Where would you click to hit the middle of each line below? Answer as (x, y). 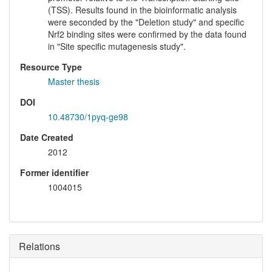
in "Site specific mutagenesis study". (117, 46)
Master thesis (74, 82)
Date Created (47, 138)
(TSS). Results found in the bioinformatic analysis (142, 10)
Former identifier (54, 173)
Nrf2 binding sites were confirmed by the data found (147, 34)
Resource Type (51, 67)
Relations (39, 246)
